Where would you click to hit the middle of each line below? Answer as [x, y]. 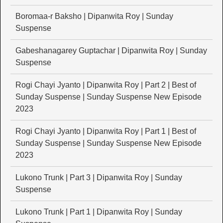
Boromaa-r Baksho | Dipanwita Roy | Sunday [94, 16]
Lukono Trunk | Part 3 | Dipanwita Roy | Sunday [99, 178]
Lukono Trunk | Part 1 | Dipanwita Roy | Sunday [99, 212]
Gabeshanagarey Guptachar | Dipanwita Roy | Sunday [111, 51]
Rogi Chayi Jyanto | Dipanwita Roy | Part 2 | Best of [106, 85]
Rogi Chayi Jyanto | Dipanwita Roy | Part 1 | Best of [106, 131]
